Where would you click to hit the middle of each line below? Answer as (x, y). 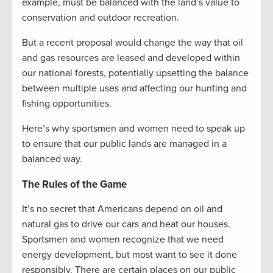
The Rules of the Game (74, 184)
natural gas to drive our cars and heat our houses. (126, 224)
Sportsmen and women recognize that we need (123, 239)
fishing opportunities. (67, 104)
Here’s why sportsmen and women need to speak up (133, 129)
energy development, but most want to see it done (129, 255)
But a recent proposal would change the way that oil (133, 43)
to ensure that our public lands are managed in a (124, 144)
